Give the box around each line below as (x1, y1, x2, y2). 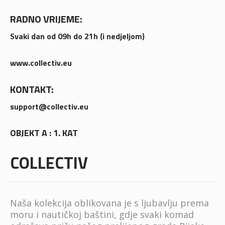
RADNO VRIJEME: (10, 11, 82, 27)
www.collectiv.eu (10, 57, 72, 69)
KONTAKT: (10, 81, 54, 97)
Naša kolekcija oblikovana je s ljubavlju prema (10, 197, 209, 209)
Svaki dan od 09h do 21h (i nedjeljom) (10, 30, 145, 43)
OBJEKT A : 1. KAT (10, 126, 78, 140)
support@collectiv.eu (10, 100, 88, 113)
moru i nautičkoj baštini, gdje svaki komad (10, 208, 194, 221)
